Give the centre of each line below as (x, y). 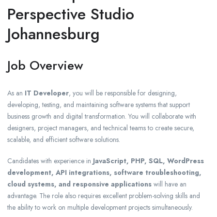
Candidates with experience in (50, 161)
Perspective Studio (71, 14)
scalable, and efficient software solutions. (64, 139)
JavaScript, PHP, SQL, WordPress (148, 161)
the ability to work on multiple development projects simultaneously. (100, 207)
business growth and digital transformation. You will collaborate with (102, 116)
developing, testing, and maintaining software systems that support (99, 104)
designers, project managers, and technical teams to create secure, (101, 128)
